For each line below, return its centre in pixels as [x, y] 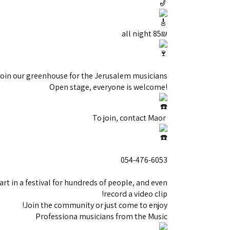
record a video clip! [136, 194]
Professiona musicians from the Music [101, 216]
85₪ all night [160, 34]
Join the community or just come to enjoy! [96, 205]
